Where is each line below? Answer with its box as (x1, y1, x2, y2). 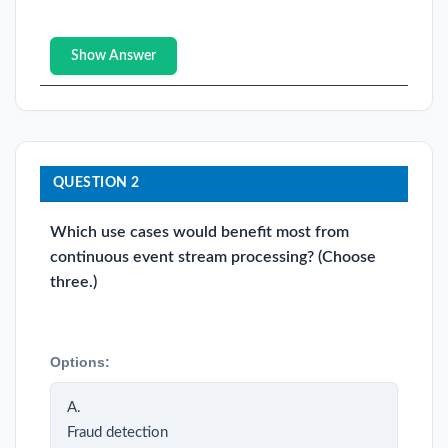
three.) (50, 273, 97, 290)
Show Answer (71, 48, 156, 63)
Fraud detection (67, 424, 168, 440)
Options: (50, 353, 110, 370)
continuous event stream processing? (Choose (50, 248, 376, 265)
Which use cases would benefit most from (50, 223, 349, 240)
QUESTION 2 (52, 176, 140, 191)
